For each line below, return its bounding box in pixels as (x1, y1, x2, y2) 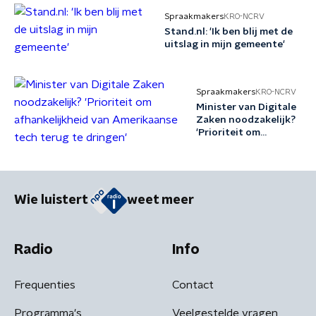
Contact (172, 279, 214, 291)
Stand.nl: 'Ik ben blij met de (164, 27, 293, 37)
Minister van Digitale (196, 102, 296, 112)
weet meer (127, 194, 194, 207)
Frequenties (14, 279, 75, 291)
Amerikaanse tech (196, 153, 283, 163)
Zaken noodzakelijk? (196, 115, 296, 125)
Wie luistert (14, 194, 88, 207)
